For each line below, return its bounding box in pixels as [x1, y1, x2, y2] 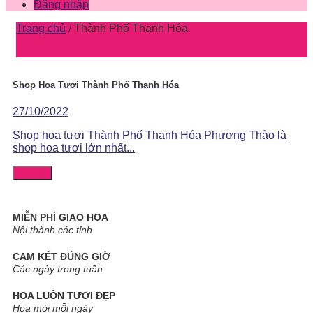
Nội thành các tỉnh [13, 224, 92, 235]
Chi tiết [18, 167, 47, 178]
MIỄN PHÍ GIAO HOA [13, 211, 108, 223]
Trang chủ [16, 22, 66, 34]
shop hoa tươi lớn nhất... [13, 141, 135, 154]
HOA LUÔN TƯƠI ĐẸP [13, 289, 115, 301]
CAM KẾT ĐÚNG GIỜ [13, 250, 110, 262]
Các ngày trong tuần [13, 263, 103, 275]
